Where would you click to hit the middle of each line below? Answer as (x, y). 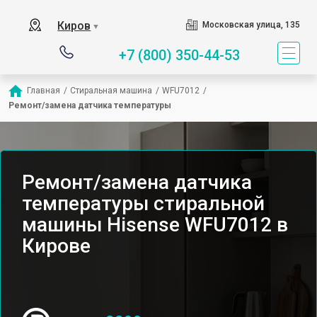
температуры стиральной (143, 203)
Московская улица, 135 (251, 25)
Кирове (56, 246)
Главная (44, 91)
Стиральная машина (111, 91)
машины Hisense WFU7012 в (155, 225)
